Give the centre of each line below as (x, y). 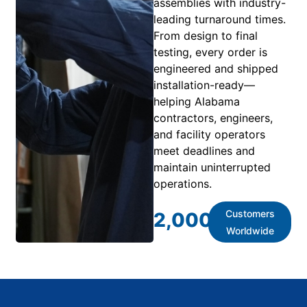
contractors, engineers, (213, 118)
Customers (250, 213)
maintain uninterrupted (212, 167)
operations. (183, 183)
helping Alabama (197, 101)
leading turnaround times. (220, 19)
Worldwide (250, 230)
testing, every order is (210, 52)
